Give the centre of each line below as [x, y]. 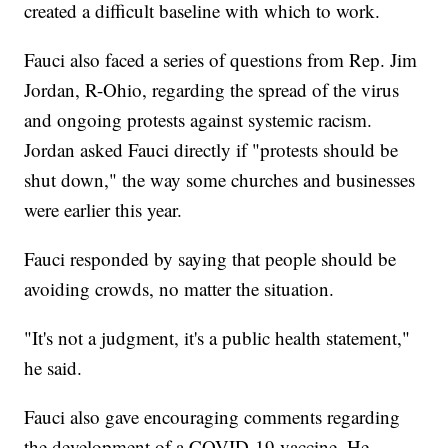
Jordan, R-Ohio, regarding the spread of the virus [212, 90]
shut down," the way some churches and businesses [220, 180]
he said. [53, 368]
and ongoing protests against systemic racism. [198, 120]
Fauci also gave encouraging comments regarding [212, 417]
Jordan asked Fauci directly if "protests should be [211, 150]
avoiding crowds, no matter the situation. [179, 289]
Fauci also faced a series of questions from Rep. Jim [221, 60]
